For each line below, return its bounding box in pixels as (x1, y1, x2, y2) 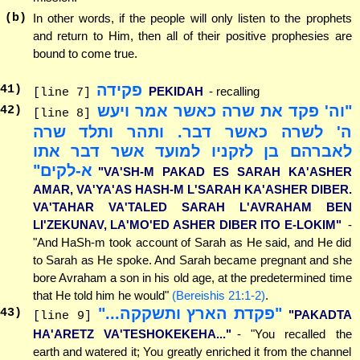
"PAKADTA (288, 307, 352, 321)
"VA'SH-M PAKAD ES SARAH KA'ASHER (98, 164, 352, 178)
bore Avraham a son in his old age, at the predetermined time (32, 270, 352, 284)
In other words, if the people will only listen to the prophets (32, 11, 352, 26)
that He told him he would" (32, 288, 172, 302)
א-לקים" (32, 161, 92, 179)
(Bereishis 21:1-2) (171, 288, 265, 302)
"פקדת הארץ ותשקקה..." (97, 304, 283, 322)
